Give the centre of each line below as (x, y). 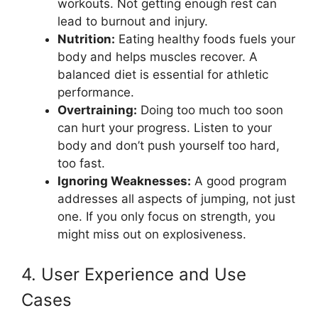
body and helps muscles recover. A (158, 57)
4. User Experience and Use (134, 274)
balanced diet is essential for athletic (163, 75)
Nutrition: (86, 39)
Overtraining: (97, 110)
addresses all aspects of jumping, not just (176, 199)
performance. (96, 92)
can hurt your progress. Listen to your (165, 128)
